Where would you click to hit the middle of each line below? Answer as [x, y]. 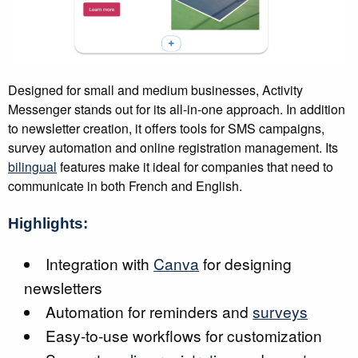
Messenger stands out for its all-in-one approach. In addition [177, 109]
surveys [280, 311]
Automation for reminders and [149, 311]
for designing [246, 263]
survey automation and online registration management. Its [173, 147]
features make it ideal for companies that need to [195, 167]
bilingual [32, 167]
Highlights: [48, 223]
